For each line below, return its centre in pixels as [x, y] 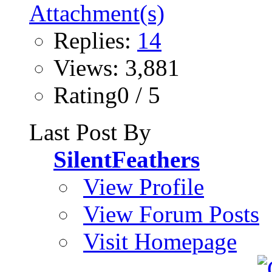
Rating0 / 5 [107, 95]
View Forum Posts [171, 214]
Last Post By [90, 132]
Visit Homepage [160, 241]
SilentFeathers [127, 159]
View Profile [144, 186]
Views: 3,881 [117, 67]
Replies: [95, 40]
